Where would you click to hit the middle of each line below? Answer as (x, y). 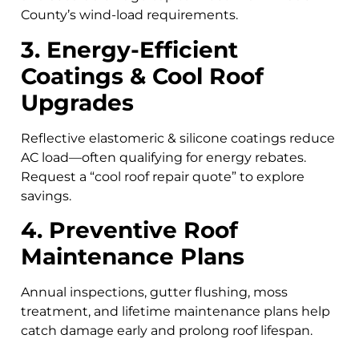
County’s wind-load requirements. (129, 15)
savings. (46, 196)
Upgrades (77, 102)
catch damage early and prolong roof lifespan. (167, 331)
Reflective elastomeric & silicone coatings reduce (178, 138)
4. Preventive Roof (129, 230)
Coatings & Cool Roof (142, 76)
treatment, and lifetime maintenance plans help (175, 312)
